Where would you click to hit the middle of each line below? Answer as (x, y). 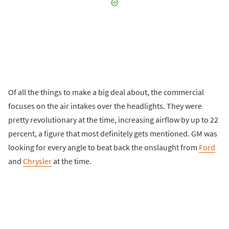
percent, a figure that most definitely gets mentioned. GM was (113, 133)
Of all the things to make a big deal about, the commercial (106, 92)
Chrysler (37, 161)
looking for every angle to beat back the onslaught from (104, 147)
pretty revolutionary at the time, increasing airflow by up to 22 (113, 119)
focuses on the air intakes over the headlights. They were (105, 106)
